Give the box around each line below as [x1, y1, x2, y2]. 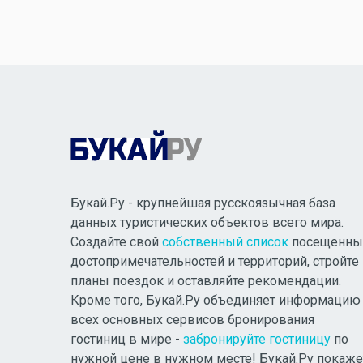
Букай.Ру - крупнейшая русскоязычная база [70, 195, 335, 211]
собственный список [162, 234, 288, 250]
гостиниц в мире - [70, 331, 183, 347]
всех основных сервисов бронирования [70, 312, 314, 327]
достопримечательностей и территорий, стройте [70, 254, 359, 269]
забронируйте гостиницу [183, 331, 331, 347]
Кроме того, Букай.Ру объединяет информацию [70, 293, 361, 308]
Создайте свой [70, 234, 162, 250]
